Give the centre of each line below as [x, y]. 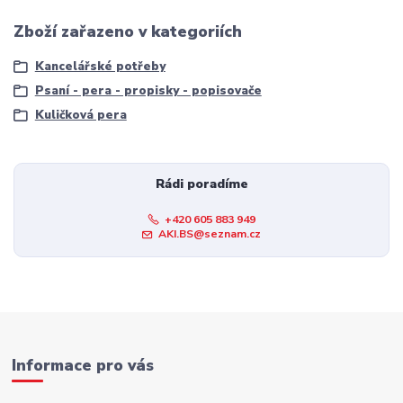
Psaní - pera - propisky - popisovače [148, 90]
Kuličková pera [81, 116]
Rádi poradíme [201, 184]
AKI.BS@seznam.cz [209, 233]
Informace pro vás [83, 365]
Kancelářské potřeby [100, 66]
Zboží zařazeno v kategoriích [128, 32]
